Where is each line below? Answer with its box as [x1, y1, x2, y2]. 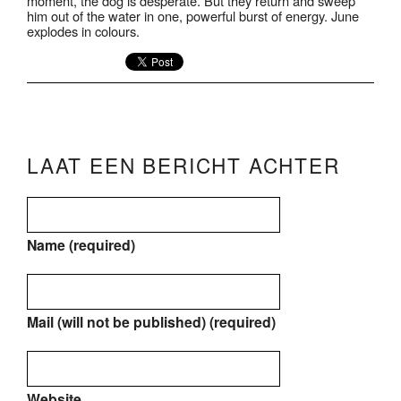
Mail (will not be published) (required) [27, 311, 276, 332]
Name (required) [27, 235, 135, 256]
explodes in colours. [27, 21, 140, 40]
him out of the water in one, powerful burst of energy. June [27, 5, 359, 25]
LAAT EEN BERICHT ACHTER [27, 149, 340, 179]
